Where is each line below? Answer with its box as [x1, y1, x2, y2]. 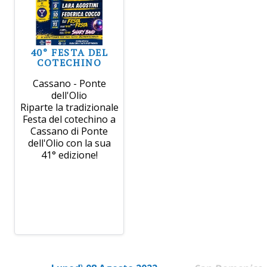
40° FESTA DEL [30, 45, 108, 59]
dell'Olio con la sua [27, 136, 111, 150]
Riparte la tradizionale [20, 100, 119, 114]
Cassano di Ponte [30, 124, 108, 138]
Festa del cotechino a [23, 112, 116, 126]
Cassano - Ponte [32, 76, 106, 90]
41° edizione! [41, 148, 98, 162]
